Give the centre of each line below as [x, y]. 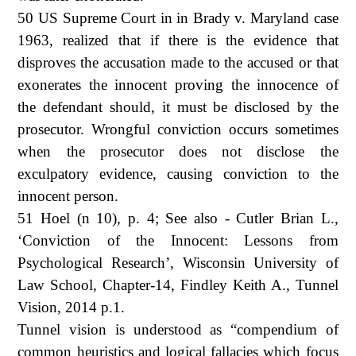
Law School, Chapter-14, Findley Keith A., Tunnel [178, 284]
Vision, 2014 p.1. [72, 307]
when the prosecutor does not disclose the [178, 151]
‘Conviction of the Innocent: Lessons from [178, 240]
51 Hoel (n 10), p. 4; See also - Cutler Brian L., [178, 218]
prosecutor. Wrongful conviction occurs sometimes [178, 129]
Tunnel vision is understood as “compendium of [178, 329]
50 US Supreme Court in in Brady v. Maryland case [178, 17]
